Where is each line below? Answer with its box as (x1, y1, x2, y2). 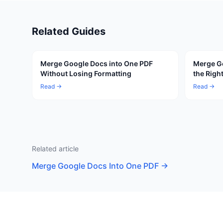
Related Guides (32, 25, 106, 37)
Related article (32, 144, 79, 153)
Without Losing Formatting (40, 69, 131, 78)
